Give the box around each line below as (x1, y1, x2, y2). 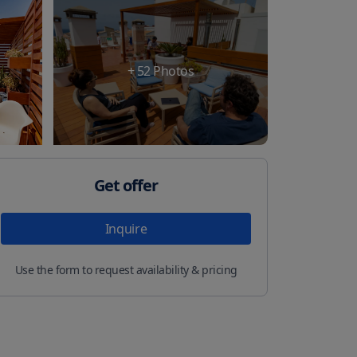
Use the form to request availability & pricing (14, 262, 237, 277)
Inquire (104, 220, 147, 237)
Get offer (94, 175, 158, 196)
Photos (150, 62, 194, 80)
